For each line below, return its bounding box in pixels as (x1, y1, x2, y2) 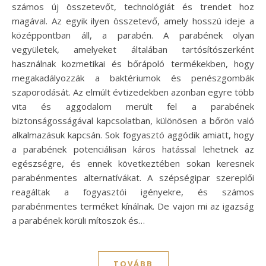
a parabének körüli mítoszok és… (12, 214, 145, 226)
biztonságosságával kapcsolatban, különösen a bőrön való (12, 114, 254, 126)
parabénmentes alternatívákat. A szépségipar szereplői (12, 171, 254, 183)
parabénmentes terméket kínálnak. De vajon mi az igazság (12, 199, 254, 212)
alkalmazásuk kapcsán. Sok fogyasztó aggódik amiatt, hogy (12, 128, 254, 141)
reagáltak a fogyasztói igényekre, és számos (12, 185, 254, 198)
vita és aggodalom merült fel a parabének (12, 100, 254, 112)
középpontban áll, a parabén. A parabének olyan (12, 28, 254, 41)
